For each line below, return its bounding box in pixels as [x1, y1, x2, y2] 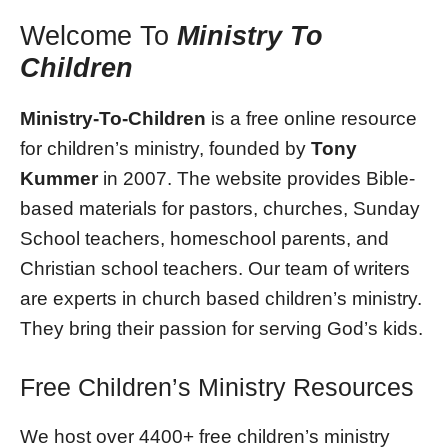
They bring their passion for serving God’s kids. [20, 317, 423, 339]
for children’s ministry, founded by [20, 137, 311, 159]
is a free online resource [206, 107, 417, 129]
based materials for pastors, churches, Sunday [20, 197, 420, 219]
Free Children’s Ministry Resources [20, 372, 414, 401]
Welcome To [20, 20, 177, 51]
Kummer [20, 167, 98, 189]
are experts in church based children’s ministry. [20, 287, 422, 309]
